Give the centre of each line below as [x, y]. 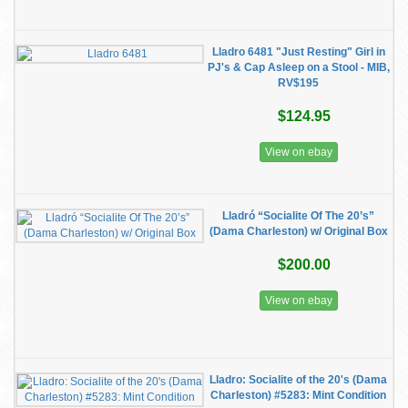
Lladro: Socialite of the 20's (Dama [298, 380]
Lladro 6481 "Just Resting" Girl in [298, 52]
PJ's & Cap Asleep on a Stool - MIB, [298, 67]
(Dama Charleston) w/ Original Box [298, 231]
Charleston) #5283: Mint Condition [298, 395]
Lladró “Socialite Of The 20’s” [298, 216]
